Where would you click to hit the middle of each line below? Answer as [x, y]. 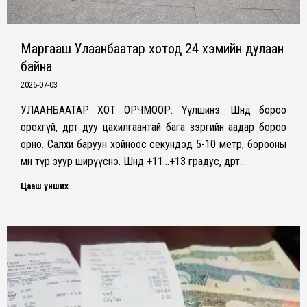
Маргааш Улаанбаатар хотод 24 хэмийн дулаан [152, 48]
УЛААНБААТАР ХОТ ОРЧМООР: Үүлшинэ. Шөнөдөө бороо [153, 110]
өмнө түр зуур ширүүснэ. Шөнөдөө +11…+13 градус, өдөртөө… [133, 161]
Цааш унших [45, 186]
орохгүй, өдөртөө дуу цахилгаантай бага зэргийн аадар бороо [153, 127]
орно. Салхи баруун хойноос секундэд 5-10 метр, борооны [153, 144]
